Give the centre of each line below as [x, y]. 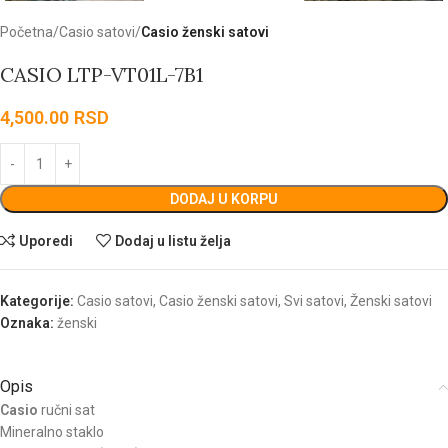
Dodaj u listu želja [173, 241]
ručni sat [66, 410]
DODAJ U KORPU [224, 199]
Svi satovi [314, 301]
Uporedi [46, 241]
